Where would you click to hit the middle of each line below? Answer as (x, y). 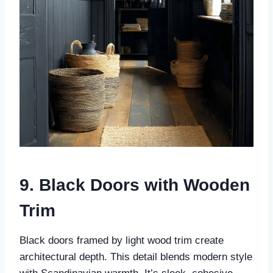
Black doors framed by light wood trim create (122, 241)
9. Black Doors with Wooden (135, 185)
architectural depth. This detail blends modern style (136, 257)
